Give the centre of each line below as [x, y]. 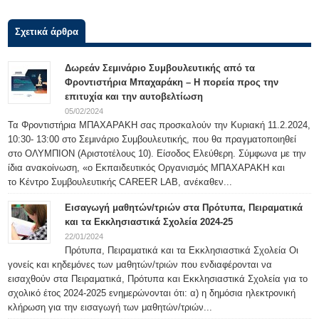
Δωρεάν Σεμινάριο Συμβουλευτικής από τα [160, 68]
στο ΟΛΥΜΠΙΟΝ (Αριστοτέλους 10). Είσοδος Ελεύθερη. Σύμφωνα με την [157, 153]
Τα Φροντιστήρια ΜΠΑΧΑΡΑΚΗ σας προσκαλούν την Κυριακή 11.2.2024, [159, 125]
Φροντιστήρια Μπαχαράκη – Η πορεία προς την [172, 82]
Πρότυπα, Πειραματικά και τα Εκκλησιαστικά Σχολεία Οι [182, 250]
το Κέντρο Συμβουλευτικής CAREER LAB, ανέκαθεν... [120, 182]
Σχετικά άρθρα [47, 32]
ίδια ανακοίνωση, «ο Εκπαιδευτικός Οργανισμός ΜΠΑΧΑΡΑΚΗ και [147, 168]
